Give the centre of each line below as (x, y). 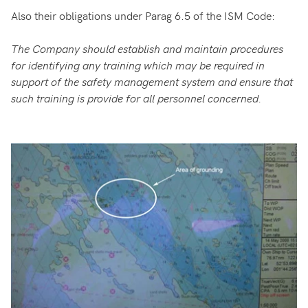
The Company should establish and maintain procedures (147, 48)
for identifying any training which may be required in (138, 64)
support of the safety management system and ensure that (152, 81)
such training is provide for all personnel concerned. (136, 97)
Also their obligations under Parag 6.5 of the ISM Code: (143, 15)
